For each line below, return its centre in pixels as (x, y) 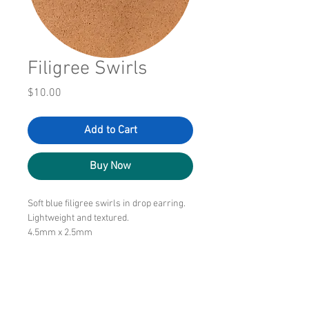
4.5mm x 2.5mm (60, 233)
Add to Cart (110, 131)
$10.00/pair (52, 248)
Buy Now (110, 167)
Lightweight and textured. (78, 219)
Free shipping (56, 262)
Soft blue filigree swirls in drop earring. (107, 204)
